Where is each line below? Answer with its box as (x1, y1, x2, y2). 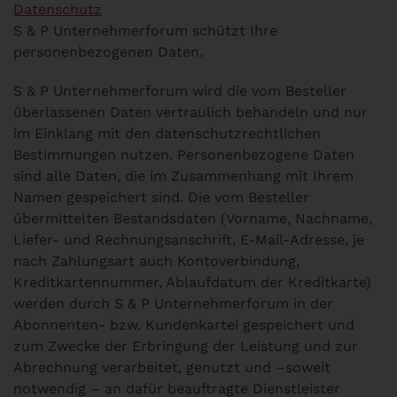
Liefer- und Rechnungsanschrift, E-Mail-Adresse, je (13, 231, 364, 248)
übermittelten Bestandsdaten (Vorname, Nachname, (13, 210, 372, 227)
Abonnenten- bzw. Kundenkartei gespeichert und (13, 316, 354, 333)
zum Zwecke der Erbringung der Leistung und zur (13, 338, 358, 354)
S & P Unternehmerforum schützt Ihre (13, 22, 277, 39)
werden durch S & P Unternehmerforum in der (13, 295, 333, 312)
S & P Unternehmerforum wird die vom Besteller (13, 82, 346, 99)
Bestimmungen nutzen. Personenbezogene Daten (13, 146, 354, 163)
